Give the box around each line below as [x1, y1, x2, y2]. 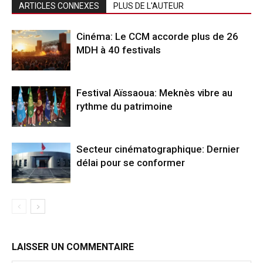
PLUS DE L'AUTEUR [113, 1, 184, 11]
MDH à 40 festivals [76, 44, 161, 56]
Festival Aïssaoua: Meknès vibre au [76, 87, 232, 99]
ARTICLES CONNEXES [19, 1, 99, 11]
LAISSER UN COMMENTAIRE [12, 241, 134, 253]
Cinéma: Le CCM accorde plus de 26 [76, 31, 238, 43]
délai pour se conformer [76, 157, 185, 169]
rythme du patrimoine [76, 100, 173, 113]
